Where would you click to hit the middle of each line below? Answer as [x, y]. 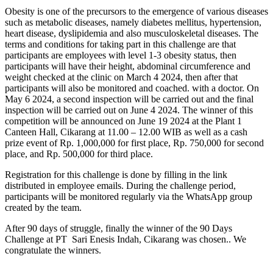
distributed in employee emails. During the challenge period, [120, 186]
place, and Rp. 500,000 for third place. [79, 154]
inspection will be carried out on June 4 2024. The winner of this [129, 110]
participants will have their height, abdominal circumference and [128, 66]
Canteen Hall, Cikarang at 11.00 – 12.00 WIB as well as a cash [126, 132]
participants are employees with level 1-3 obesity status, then [121, 55]
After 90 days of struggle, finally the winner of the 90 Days [119, 229]
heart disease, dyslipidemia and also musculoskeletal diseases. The [132, 34]
